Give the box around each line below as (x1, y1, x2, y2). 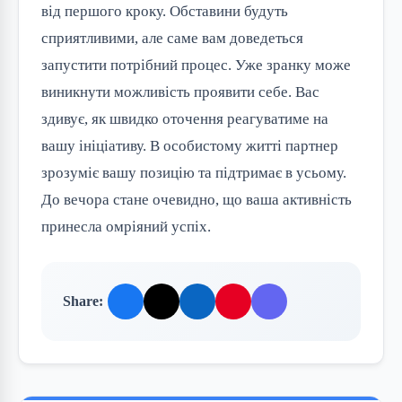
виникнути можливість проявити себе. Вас (41, 83, 319, 100)
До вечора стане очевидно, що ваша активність (41, 190, 352, 208)
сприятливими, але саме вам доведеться (41, 29, 303, 47)
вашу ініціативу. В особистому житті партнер (41, 136, 338, 154)
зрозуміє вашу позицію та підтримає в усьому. (41, 163, 346, 181)
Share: (63, 293, 103, 310)
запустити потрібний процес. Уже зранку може (41, 56, 351, 74)
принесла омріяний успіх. (41, 217, 211, 235)
